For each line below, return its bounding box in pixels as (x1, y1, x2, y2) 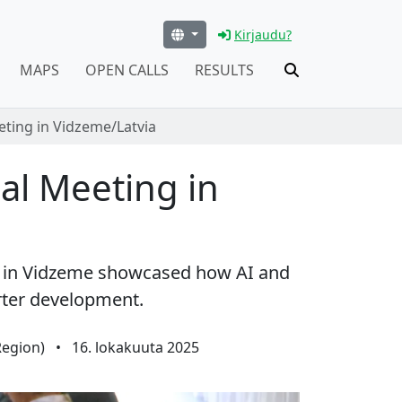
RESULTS (194, 59, 254, 80)
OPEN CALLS (84, 59, 169, 80)
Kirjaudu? (234, 25, 292, 43)
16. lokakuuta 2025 (71, 337, 199, 358)
